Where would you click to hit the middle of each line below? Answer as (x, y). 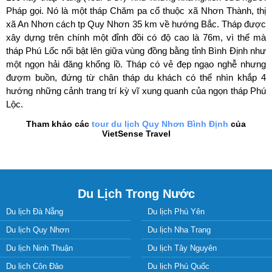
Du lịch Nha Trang (179, 230)
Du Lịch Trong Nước (136, 194)
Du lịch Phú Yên (176, 212)
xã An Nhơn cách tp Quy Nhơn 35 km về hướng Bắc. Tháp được (136, 25)
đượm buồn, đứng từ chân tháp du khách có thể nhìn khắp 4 (136, 78)
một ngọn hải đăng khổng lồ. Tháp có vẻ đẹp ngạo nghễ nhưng (136, 65)
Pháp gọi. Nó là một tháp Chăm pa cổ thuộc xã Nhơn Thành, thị (136, 11)
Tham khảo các (59, 124)
